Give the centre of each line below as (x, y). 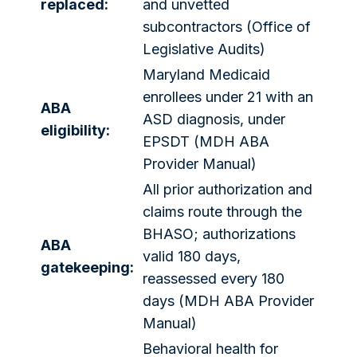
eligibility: (75, 130)
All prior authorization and (228, 189)
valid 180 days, (192, 256)
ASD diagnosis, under (214, 119)
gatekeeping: (87, 267)
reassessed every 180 (214, 278)
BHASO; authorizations (219, 233)
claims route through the (222, 211)
